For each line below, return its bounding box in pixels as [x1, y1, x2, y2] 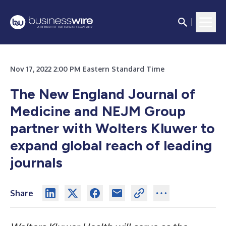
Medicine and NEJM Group [10, 102, 186, 120]
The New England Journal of [10, 85, 195, 102]
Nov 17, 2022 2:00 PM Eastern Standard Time [10, 65, 164, 73]
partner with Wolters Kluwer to [10, 120, 215, 137]
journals [10, 154, 63, 171]
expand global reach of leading [10, 137, 212, 154]
